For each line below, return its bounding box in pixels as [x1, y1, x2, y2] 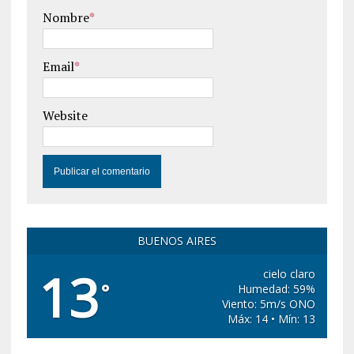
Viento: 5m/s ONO [222, 296, 316, 311]
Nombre [42, 9, 89, 26]
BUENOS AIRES [137, 233, 217, 248]
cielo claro [263, 266, 316, 281]
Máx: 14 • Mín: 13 [228, 311, 316, 326]
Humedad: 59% [238, 281, 316, 296]
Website [42, 107, 88, 124]
